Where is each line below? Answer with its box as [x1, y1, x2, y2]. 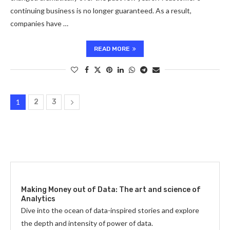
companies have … [10, 19, 68, 28]
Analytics [21, 195, 55, 203]
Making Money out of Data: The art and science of [21, 185, 201, 194]
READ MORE [94, 45, 130, 52]
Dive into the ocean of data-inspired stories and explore [21, 206, 199, 215]
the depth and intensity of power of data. [21, 219, 153, 227]
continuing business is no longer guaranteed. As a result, [10, 6, 191, 15]
